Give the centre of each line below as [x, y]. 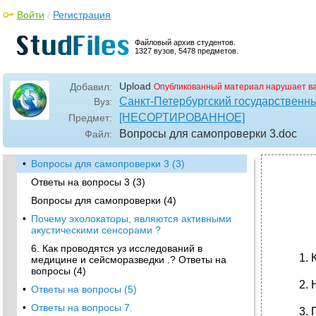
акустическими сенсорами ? [96, 230]
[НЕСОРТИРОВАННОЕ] [182, 117]
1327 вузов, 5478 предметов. [187, 51]
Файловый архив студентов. [185, 42]
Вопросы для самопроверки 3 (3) [108, 164]
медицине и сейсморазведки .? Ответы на [129, 260]
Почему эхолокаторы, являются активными [131, 219]
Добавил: [91, 87]
